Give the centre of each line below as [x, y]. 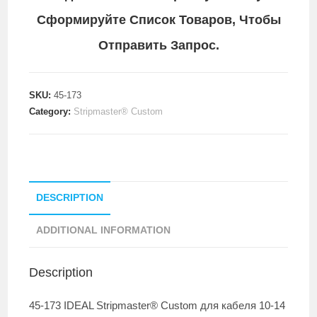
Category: [52, 112]
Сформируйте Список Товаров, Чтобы [158, 20]
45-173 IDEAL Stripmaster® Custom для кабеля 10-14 [157, 305]
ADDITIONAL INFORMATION [104, 231]
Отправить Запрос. [158, 46]
